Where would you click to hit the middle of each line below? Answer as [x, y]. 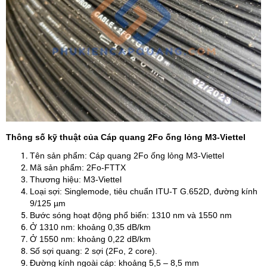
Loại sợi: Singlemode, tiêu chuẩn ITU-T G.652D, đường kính [144, 191]
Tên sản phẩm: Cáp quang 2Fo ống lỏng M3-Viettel [127, 156]
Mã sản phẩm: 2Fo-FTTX [78, 167]
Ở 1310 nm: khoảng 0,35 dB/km [90, 227]
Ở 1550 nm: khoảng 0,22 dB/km [90, 239]
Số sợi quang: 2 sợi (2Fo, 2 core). [94, 251]
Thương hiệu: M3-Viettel [76, 179]
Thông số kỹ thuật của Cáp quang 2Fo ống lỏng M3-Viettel [126, 137]
